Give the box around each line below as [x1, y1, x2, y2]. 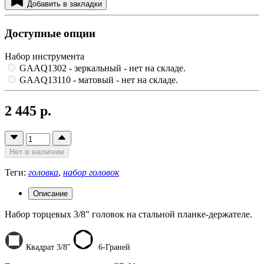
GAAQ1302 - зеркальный [19, 62, 124, 73]
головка [28, 167, 58, 177]
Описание [33, 189, 68, 198]
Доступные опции [5, 27, 95, 39]
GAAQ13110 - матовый [19, 74, 116, 85]
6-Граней [98, 242, 130, 252]
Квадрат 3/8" [26, 242, 71, 252]
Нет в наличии [9, 147, 64, 156]
